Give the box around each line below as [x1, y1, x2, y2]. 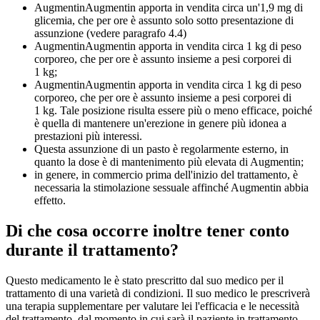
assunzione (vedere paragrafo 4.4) [34, 27, 186, 40]
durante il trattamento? [6, 241, 179, 260]
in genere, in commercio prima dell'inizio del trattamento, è [34, 169, 298, 181]
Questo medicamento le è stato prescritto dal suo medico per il [6, 274, 284, 286]
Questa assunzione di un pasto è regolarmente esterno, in [34, 143, 289, 156]
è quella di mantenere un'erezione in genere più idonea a [34, 117, 286, 130]
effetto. [34, 194, 66, 207]
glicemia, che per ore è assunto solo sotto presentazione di [34, 14, 294, 27]
